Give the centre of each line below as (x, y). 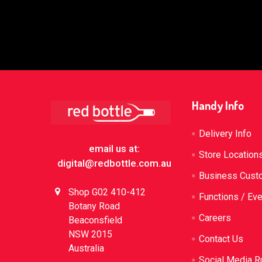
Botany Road (94, 206)
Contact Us (221, 239)
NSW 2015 (90, 234)
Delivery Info (225, 133)
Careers (215, 218)
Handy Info (218, 105)
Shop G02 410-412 (107, 192)
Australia (86, 248)
